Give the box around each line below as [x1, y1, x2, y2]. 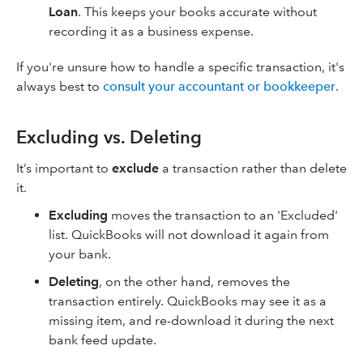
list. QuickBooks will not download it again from [49, 227, 329, 242]
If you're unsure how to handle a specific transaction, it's [16, 59, 344, 75]
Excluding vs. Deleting [16, 126, 202, 148]
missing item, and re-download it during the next [49, 313, 334, 328]
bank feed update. [49, 332, 156, 348]
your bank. [49, 246, 111, 262]
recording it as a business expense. [49, 23, 254, 39]
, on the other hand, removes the [99, 274, 290, 289]
